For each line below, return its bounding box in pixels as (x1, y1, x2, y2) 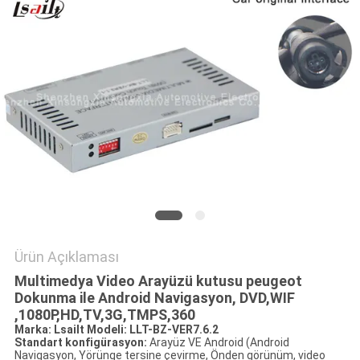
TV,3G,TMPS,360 (82, 306, 195, 324)
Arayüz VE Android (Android (146, 336, 289, 350)
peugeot (242, 272, 302, 290)
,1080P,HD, (14, 306, 83, 324)
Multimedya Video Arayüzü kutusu (14, 272, 243, 290)
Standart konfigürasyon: (14, 336, 147, 350)
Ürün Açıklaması (14, 248, 119, 266)
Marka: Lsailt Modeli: (14, 323, 127, 337)
